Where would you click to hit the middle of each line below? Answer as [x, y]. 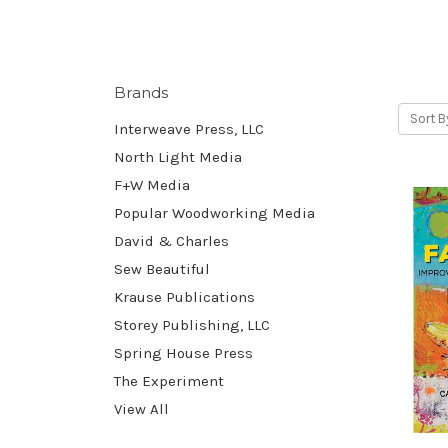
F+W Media [152, 184]
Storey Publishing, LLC [192, 324]
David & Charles [171, 240]
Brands [141, 92]
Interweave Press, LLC [189, 128]
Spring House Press [183, 352]
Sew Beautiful [162, 268]
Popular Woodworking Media [214, 212]
